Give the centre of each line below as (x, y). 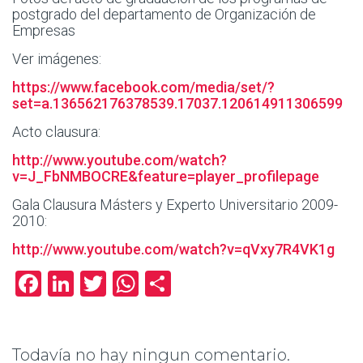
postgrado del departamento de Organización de (164, 14)
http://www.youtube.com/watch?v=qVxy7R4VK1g (173, 249)
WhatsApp (199, 284)
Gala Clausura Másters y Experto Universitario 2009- (175, 205)
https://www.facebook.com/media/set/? (143, 87)
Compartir (230, 284)
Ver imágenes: (57, 59)
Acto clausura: (56, 132)
